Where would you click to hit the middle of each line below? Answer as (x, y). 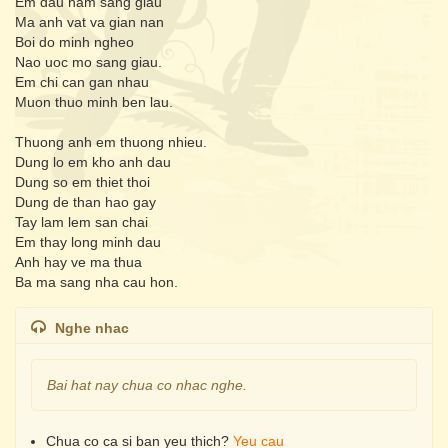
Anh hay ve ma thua (78, 262)
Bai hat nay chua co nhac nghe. (147, 385)
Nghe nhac (92, 328)
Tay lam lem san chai (81, 222)
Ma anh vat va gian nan (89, 22)
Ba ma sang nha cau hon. (96, 282)
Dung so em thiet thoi (82, 182)
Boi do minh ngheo (74, 42)
